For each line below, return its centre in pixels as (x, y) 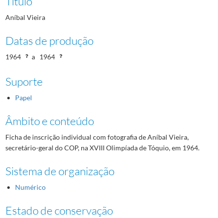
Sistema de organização (60, 171)
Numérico (30, 187)
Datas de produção (49, 40)
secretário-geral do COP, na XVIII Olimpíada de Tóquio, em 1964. (102, 147)
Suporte (24, 81)
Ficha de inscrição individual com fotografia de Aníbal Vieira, (97, 137)
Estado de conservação (59, 210)
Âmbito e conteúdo (49, 120)
